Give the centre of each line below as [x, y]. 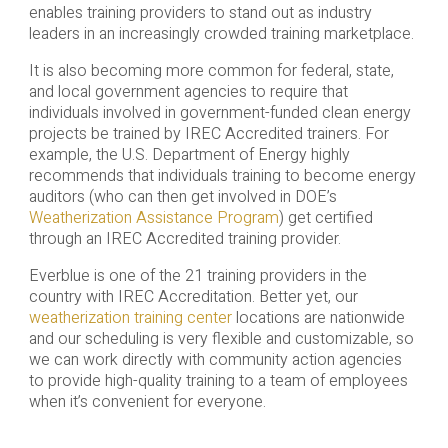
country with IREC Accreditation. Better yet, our [193, 297]
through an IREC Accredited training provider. [184, 239]
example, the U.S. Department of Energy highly [189, 155]
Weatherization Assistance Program [153, 218]
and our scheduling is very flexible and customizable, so [221, 339]
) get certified [325, 218]
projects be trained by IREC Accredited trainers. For [208, 134]
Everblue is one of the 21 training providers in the [197, 276]
